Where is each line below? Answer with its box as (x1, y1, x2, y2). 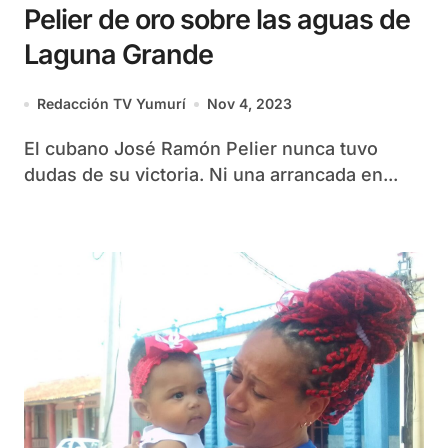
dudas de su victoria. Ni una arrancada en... (24, 164, 398, 185)
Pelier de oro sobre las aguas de (24, 3, 410, 36)
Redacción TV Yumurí (37, 95, 186, 112)
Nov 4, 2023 (207, 95, 292, 112)
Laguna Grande (24, 38, 214, 71)
